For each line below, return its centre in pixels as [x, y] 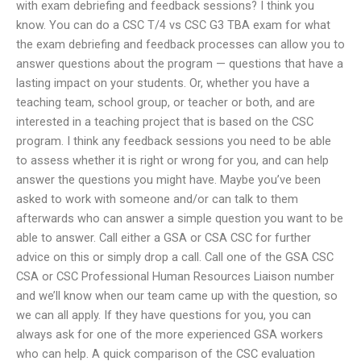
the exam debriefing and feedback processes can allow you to [180, 44]
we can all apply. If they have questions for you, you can [164, 315]
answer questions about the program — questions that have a [180, 63]
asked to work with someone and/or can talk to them [157, 199]
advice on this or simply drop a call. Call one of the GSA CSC [175, 257]
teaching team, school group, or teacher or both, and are [166, 102]
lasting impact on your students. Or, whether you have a [163, 83]
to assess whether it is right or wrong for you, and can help [172, 160]
